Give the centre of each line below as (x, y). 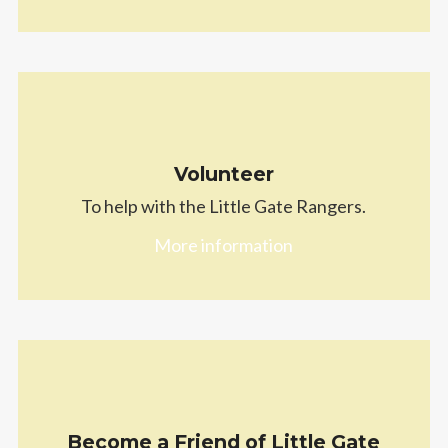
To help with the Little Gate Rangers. (224, 206)
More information (224, 245)
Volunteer (223, 174)
